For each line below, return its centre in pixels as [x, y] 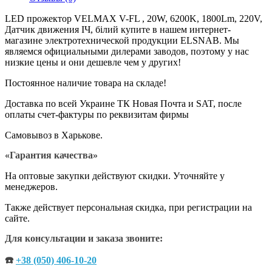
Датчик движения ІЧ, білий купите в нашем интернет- [118, 29]
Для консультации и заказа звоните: [84, 238]
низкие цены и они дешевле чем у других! [93, 62]
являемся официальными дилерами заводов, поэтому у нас [127, 51]
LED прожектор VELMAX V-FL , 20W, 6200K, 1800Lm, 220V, [134, 18]
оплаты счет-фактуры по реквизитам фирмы [97, 114]
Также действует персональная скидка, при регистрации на [128, 207]
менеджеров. [31, 186]
